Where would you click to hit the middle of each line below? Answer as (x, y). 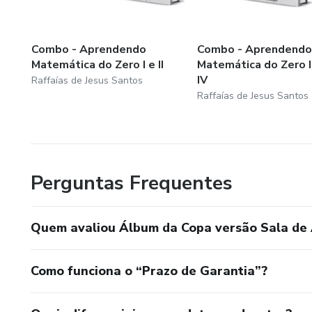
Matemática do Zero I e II (97, 64)
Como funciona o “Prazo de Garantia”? (149, 271)
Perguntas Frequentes (132, 183)
